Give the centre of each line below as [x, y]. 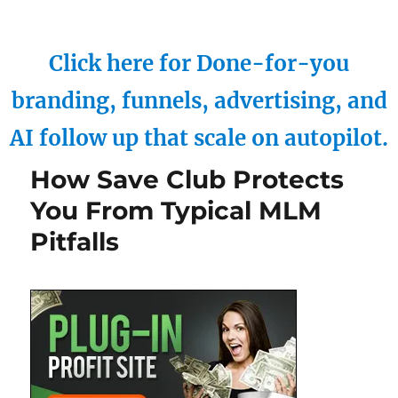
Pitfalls [75, 242]
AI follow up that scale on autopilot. [199, 138]
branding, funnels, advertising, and [199, 101]
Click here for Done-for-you [199, 64]
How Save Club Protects [187, 179]
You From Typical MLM [176, 211]
